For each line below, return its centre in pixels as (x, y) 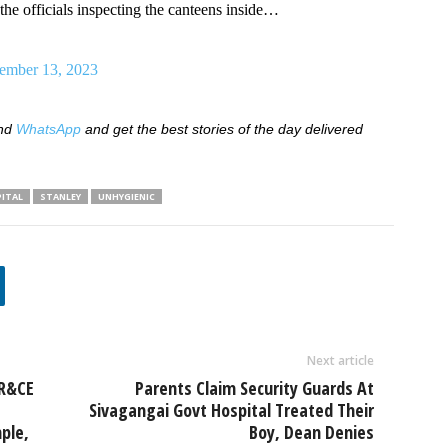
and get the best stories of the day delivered (221, 129)
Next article (340, 360)
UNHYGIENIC (126, 196)
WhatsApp (48, 129)
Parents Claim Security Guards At (254, 388)
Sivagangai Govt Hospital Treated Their (231, 410)
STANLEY (60, 196)
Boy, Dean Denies (311, 432)
